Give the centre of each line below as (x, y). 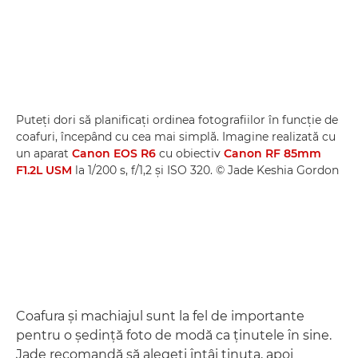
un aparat (44, 153)
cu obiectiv (190, 153)
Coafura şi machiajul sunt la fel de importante (160, 316)
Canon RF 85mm (272, 153)
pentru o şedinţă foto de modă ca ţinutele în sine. (174, 335)
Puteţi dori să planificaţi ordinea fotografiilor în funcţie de (177, 120)
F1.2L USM (44, 170)
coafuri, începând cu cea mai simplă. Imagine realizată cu (176, 137)
